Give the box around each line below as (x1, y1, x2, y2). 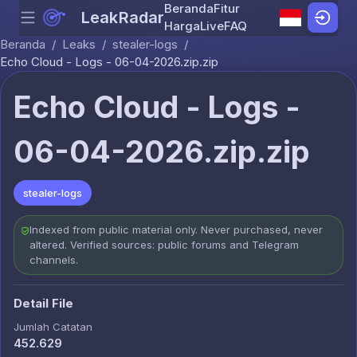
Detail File (14, 296, 73, 311)
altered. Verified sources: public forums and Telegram (29, 238, 299, 251)
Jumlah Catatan (14, 320, 92, 333)
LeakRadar (81, 8, 165, 27)
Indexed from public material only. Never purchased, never (29, 223, 323, 236)
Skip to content (178, 18, 261, 33)
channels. (29, 253, 78, 266)
